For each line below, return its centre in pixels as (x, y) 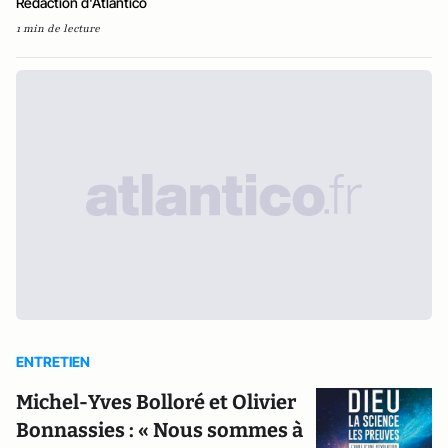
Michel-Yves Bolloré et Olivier (156, 402)
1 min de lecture (58, 28)
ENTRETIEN (53, 361)
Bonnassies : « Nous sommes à (159, 430)
